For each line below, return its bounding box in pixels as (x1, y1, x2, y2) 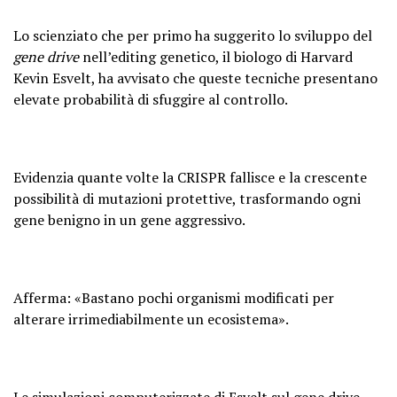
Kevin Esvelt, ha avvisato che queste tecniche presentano (13, 68, 378, 88)
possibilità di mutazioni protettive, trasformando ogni (13, 189, 361, 208)
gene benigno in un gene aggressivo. (13, 210, 245, 230)
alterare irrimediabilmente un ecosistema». (13, 309, 289, 329)
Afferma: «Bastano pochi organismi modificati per (13, 288, 334, 307)
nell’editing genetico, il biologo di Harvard (79, 47, 353, 66)
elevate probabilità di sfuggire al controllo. (13, 90, 288, 109)
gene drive (13, 47, 79, 66)
